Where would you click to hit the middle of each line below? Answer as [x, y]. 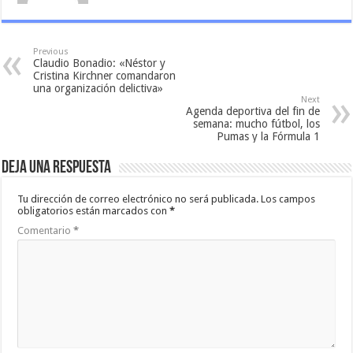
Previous [51, 52]
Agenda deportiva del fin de [253, 111]
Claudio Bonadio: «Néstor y [100, 63]
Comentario [46, 231]
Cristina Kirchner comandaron [105, 76]
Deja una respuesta [57, 169]
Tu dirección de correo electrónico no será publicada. [138, 199]
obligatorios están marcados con [94, 211]
